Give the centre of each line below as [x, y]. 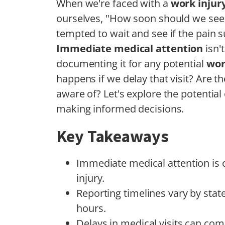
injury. [91, 178]
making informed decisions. [120, 109]
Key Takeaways [113, 136]
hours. [91, 208]
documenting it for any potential [131, 64]
